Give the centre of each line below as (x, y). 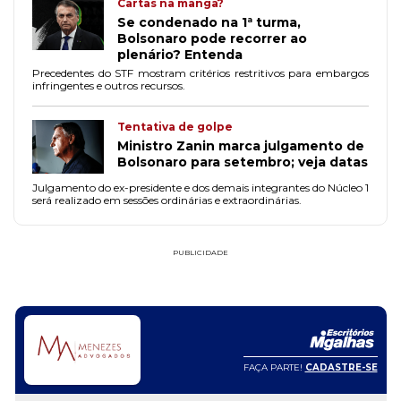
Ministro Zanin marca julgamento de (241, 146)
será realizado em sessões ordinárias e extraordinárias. (167, 200)
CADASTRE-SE (341, 367)
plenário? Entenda (180, 55)
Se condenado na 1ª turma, (209, 23)
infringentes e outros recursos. (109, 86)
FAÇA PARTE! (274, 367)
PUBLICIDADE (200, 253)
